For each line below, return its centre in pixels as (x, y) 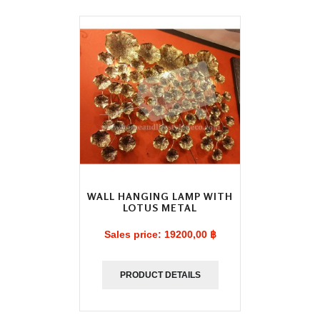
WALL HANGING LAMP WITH (160, 196)
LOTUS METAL (160, 207)
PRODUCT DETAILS (160, 275)
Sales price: (134, 234)
